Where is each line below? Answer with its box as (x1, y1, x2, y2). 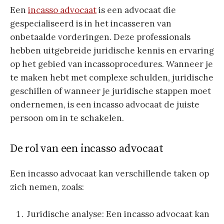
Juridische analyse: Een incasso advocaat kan (27, 208, 209, 220)
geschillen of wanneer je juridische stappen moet (10, 85, 211, 97)
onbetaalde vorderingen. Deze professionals (10, 31, 190, 43)
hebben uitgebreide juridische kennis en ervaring (10, 45, 214, 56)
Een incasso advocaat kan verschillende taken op (10, 168, 209, 179)
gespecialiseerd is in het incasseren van (10, 18, 171, 29)
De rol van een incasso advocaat (10, 141, 163, 155)
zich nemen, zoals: (10, 181, 84, 193)
